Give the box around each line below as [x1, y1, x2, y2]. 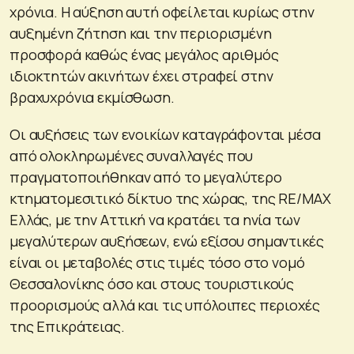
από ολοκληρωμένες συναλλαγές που [9, 145, 254, 165]
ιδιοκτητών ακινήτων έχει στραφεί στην [9, 66, 273, 85]
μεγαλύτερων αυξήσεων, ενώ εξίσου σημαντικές [9, 231, 324, 250]
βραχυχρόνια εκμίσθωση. [9, 87, 175, 107]
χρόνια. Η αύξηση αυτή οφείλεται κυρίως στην [9, 2, 314, 21]
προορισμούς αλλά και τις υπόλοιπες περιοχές [9, 295, 320, 314]
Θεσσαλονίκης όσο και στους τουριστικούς [9, 273, 295, 293]
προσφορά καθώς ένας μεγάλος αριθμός [9, 44, 279, 64]
